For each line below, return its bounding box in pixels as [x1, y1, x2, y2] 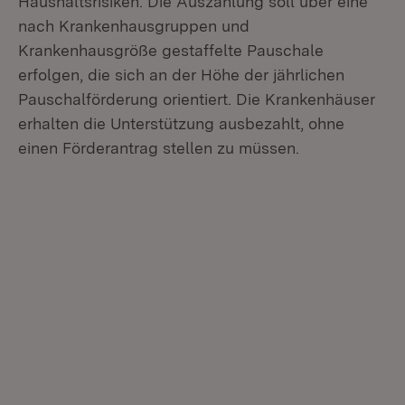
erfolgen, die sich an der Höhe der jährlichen [18, 65, 344, 84]
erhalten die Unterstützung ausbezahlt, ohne [18, 114, 344, 133]
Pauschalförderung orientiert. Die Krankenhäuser [18, 89, 375, 108]
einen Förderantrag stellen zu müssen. [18, 138, 299, 157]
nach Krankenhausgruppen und [18, 16, 250, 35]
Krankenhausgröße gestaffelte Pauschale [18, 41, 324, 60]
